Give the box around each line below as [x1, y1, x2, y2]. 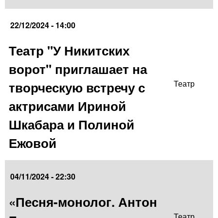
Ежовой [9, 134, 56, 152]
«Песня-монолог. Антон [9, 193, 157, 211]
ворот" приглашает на [9, 60, 147, 78]
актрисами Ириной [9, 97, 126, 115]
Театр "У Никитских [9, 41, 129, 60]
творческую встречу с [9, 78, 145, 97]
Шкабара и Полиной [9, 115, 134, 134]
